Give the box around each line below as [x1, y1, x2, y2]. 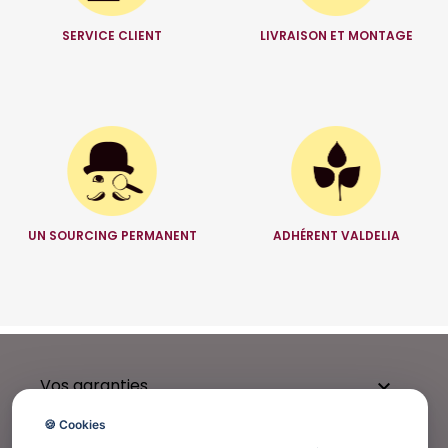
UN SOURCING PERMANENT [27, 227, 197, 245]
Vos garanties [40, 374, 148, 398]
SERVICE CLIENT [62, 27, 162, 45]
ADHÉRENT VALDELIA [272, 227, 400, 245]
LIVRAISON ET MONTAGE [259, 27, 413, 45]
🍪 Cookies [44, 417, 106, 432]
